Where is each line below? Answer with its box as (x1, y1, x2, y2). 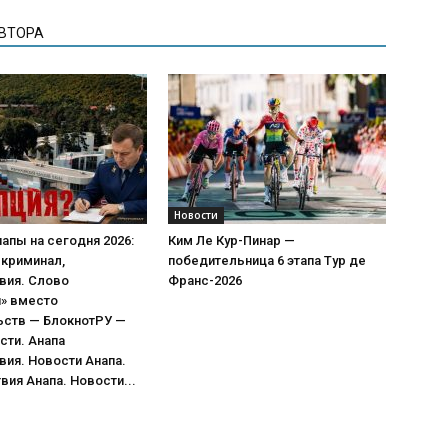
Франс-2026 (168, 273, 242, 288)
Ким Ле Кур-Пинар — (168, 233, 295, 248)
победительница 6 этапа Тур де (168, 253, 366, 268)
